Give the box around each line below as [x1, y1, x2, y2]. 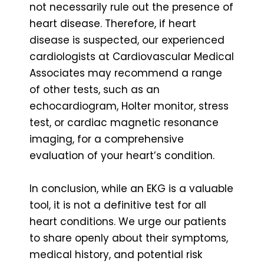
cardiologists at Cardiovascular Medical [29, 49, 234, 64]
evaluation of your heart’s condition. [29, 148, 214, 163]
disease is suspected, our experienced [29, 32, 225, 47]
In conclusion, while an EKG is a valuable [29, 181, 233, 196]
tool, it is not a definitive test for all [29, 197, 206, 212]
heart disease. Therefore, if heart [29, 16, 196, 31]
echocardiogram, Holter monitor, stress [29, 98, 229, 113]
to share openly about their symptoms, [29, 230, 228, 245]
